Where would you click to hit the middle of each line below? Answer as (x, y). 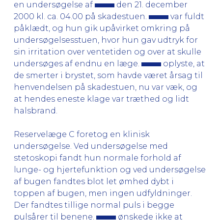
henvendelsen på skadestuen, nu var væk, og (106, 87)
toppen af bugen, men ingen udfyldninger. (103, 193)
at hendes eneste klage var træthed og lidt (101, 99)
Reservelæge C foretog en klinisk (82, 134)
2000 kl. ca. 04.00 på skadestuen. (81, 16)
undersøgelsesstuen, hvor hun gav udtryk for (106, 40)
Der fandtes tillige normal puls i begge (94, 205)
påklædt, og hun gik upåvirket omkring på (102, 28)
